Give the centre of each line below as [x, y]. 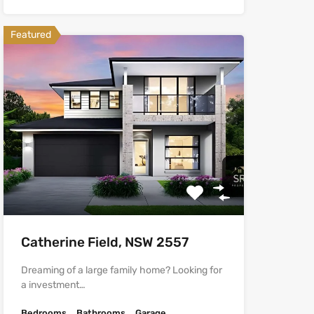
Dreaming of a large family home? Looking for [121, 271]
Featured [30, 35]
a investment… [53, 285]
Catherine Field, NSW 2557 [104, 243]
